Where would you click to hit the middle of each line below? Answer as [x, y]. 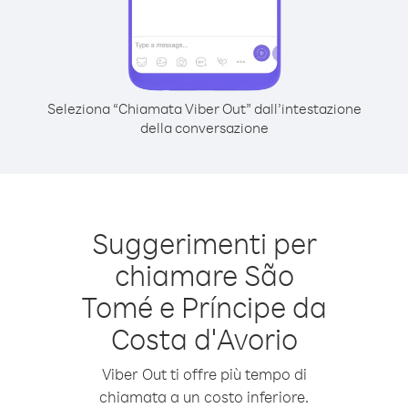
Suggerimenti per [204, 243]
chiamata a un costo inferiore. [204, 397]
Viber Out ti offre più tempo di [204, 374]
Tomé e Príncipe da [204, 306]
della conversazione [204, 127]
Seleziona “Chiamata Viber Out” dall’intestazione [204, 108]
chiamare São [204, 275]
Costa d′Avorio [204, 338]
